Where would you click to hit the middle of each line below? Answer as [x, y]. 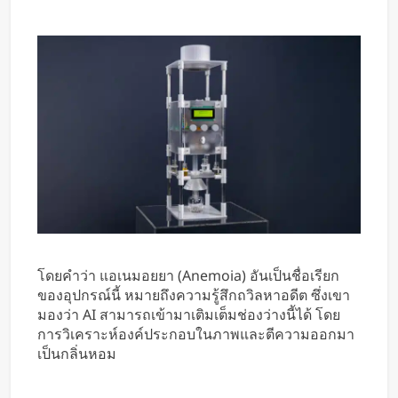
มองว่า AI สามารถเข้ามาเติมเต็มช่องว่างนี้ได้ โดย [189, 315]
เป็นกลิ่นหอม [77, 354]
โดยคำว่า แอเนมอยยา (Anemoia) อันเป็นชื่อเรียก [188, 276]
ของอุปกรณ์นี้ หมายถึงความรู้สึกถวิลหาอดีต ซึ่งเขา [194, 295]
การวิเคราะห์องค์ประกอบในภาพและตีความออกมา [196, 334]
